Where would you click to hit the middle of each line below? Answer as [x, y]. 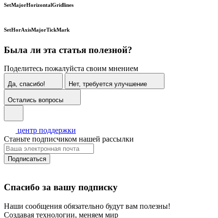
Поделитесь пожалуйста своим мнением [71, 69]
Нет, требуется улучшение [108, 84]
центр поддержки [47, 130]
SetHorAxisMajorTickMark [37, 29]
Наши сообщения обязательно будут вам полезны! [87, 206]
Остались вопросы [36, 100]
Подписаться [27, 159]
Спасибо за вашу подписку [61, 187]
